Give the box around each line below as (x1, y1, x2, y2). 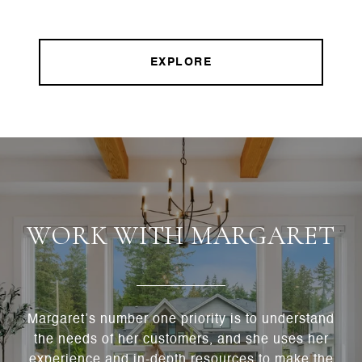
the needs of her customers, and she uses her (33, 334, 329, 347)
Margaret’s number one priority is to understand (27, 314, 335, 327)
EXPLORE (149, 57, 213, 69)
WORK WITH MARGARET (27, 220, 335, 252)
